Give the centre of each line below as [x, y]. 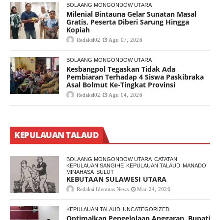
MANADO [194, 166]
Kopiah [78, 30]
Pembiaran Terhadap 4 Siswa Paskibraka [135, 77]
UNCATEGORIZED [146, 209]
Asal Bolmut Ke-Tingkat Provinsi [121, 85]
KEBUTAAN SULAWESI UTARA [116, 179]
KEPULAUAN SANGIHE [95, 166]
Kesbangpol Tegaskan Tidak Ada [121, 69]
